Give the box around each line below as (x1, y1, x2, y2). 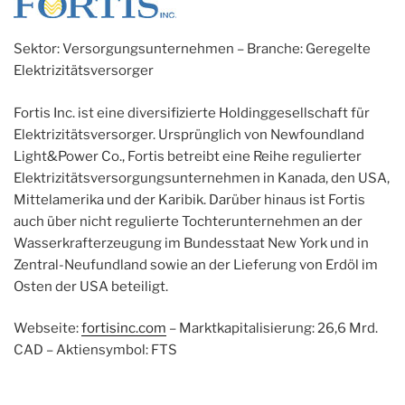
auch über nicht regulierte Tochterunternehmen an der (14, 212, 363, 230)
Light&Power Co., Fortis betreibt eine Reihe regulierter (14, 147, 362, 165)
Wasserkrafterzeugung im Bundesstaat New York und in (14, 234, 369, 251)
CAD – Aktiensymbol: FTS (14, 342, 177, 359)
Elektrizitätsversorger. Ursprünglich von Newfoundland (14, 126, 364, 143)
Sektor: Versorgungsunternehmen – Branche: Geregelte (14, 41, 371, 58)
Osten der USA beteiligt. (14, 278, 168, 295)
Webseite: (14, 320, 81, 337)
